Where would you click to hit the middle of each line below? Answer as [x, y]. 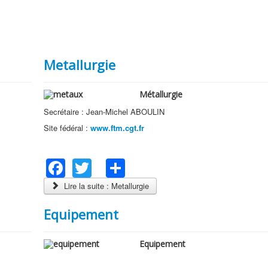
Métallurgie [161, 94]
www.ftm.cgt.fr [116, 128]
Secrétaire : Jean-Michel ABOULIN [104, 112]
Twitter [119, 165]
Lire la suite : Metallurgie [105, 185]
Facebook [107, 165]
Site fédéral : [66, 128]
